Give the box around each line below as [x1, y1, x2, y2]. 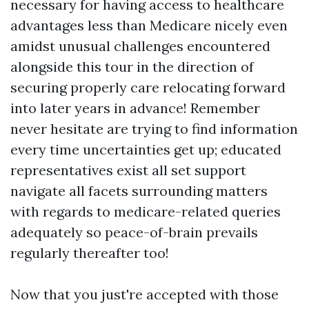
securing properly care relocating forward [10, 79, 286, 96]
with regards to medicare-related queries [10, 203, 281, 220]
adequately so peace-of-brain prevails [10, 223, 258, 241]
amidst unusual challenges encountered [10, 37, 270, 54]
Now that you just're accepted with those [10, 286, 279, 303]
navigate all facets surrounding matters [10, 182, 268, 199]
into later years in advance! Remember [10, 99, 260, 117]
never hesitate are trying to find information [10, 120, 298, 137]
